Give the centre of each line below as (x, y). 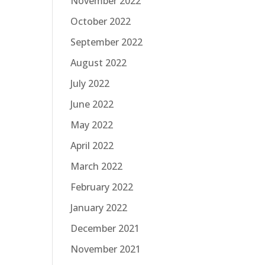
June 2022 (92, 104)
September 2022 (107, 42)
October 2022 (101, 21)
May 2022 (92, 125)
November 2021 (106, 249)
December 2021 (105, 228)
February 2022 (102, 187)
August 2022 (99, 63)
